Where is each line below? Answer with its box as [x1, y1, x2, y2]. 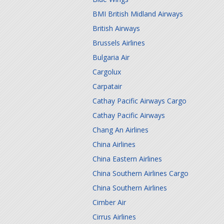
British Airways [92, 23, 140, 33]
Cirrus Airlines [92, 212, 136, 221]
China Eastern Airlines [92, 154, 162, 163]
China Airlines [92, 139, 135, 149]
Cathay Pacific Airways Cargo [92, 96, 186, 105]
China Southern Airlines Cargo [92, 168, 188, 178]
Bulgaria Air [92, 52, 129, 62]
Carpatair [92, 81, 122, 91]
